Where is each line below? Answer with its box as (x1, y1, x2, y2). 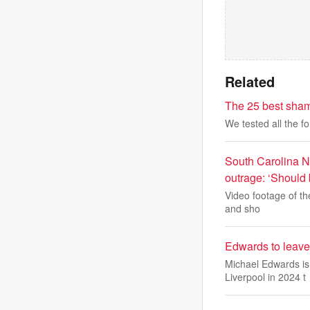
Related (225, 71, 275, 91)
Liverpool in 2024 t (225, 270, 306, 284)
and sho (225, 201, 260, 215)
